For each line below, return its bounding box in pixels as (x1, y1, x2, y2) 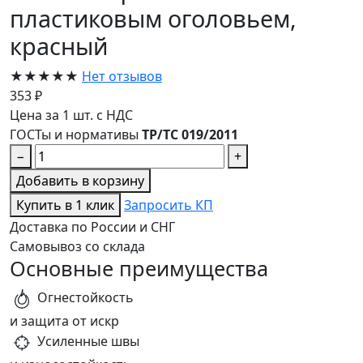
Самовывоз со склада (10, 237, 145, 256)
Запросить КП (124, 196, 213, 215)
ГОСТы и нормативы (10, 126, 139, 144)
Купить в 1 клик (16, 196, 114, 215)
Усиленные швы (37, 332, 139, 351)
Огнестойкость (37, 288, 134, 307)
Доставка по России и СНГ (10, 218, 175, 237)
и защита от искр (10, 312, 119, 331)
